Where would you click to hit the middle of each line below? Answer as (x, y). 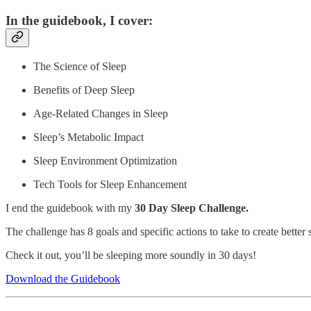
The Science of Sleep (81, 66)
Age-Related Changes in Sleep (102, 113)
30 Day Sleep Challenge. (192, 208)
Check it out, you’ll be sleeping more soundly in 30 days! (131, 255)
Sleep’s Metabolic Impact (90, 137)
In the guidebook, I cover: (79, 20)
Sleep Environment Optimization (107, 160)
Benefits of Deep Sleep (85, 90)
